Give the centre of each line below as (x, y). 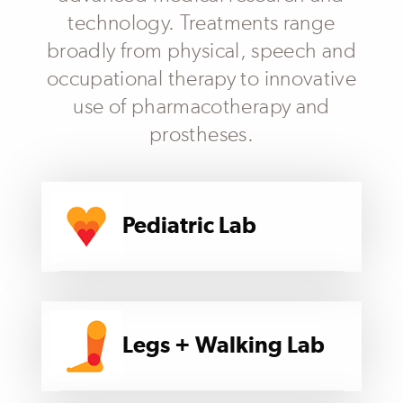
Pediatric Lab (189, 227)
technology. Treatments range (201, 23)
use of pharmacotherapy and (201, 107)
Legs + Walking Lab (224, 346)
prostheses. (201, 134)
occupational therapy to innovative (201, 79)
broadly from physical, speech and (201, 51)
